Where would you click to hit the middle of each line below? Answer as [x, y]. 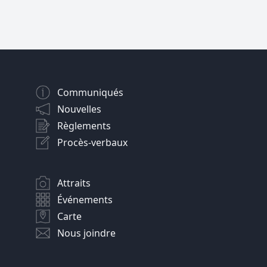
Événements [85, 200]
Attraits [74, 183]
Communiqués [90, 93]
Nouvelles [79, 109]
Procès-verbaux [92, 143]
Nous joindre [86, 233]
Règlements [84, 126]
